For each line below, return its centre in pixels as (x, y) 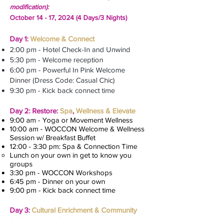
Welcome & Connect (62, 39)
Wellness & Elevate (106, 111)
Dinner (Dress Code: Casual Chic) (62, 80)
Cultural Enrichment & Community (84, 210)
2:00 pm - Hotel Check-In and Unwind (70, 49)
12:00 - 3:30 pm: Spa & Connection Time (74, 146)
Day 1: (20, 39)
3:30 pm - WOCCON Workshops (62, 173)
